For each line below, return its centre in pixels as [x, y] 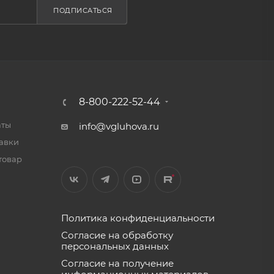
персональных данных [115, 246]
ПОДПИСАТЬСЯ [83, 10]
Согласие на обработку [117, 235]
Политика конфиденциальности [138, 218]
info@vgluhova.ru [119, 126]
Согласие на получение [117, 263]
